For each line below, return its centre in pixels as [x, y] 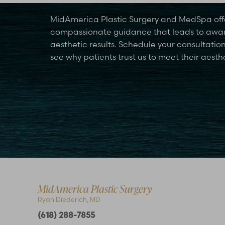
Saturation [59, 174]
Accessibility [150, 172]
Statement [150, 179]
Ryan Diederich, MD [69, 199]
